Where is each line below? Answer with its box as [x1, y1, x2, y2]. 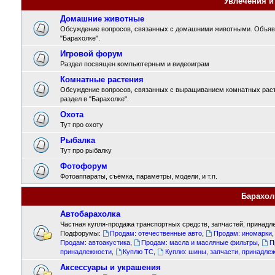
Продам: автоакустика [60, 239, 130, 246]
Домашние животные [60, 14, 144, 23]
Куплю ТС [123, 248, 154, 255]
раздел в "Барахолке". [60, 95, 129, 103]
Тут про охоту [60, 121, 103, 128]
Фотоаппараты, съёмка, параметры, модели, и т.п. [60, 172, 217, 180]
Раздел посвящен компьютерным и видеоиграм [60, 60, 209, 68]
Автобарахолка [60, 209, 120, 219]
